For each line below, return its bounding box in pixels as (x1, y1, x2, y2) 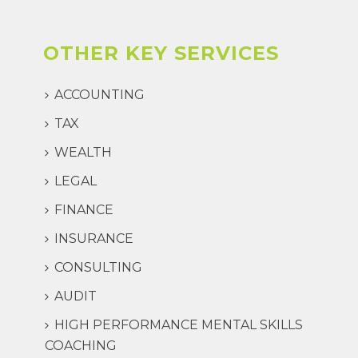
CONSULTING (54, 259, 142, 275)
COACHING (45, 337, 117, 353)
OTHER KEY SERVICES (43, 41, 279, 65)
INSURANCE (54, 230, 133, 246)
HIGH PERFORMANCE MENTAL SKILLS (54, 316, 303, 332)
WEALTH (54, 144, 112, 160)
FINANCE (54, 201, 113, 217)
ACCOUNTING (54, 86, 145, 102)
